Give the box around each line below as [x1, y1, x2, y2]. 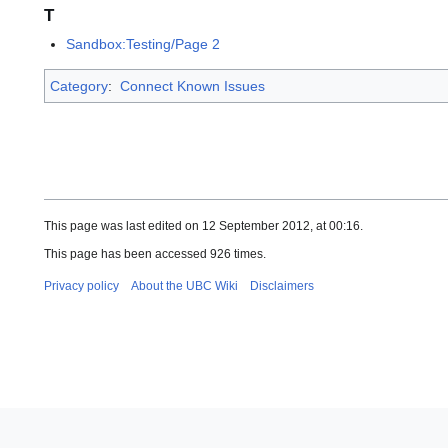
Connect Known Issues [119, 78, 265, 95]
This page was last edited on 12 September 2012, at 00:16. [44, 219, 363, 234]
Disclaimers [250, 279, 314, 294]
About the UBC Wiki [131, 279, 238, 294]
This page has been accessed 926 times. [44, 247, 266, 262]
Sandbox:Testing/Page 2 [66, 36, 221, 53]
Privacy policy [44, 279, 119, 294]
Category [50, 78, 108, 95]
